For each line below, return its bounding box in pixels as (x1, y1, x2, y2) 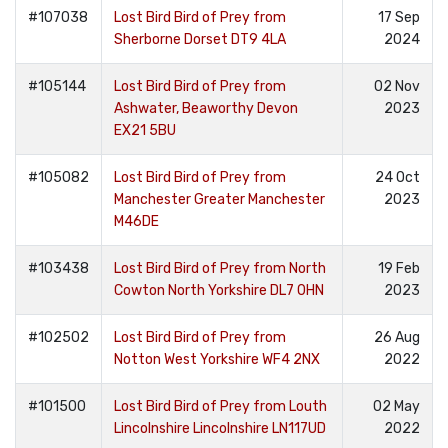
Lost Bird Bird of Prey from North (114, 260, 326, 277)
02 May (373, 398, 420, 415)
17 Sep (378, 9, 420, 26)
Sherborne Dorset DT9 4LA (114, 31, 286, 48)
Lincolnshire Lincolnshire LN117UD (114, 420, 326, 437)
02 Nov (374, 78, 420, 95)
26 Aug (374, 329, 420, 346)
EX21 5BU (114, 122, 176, 139)
